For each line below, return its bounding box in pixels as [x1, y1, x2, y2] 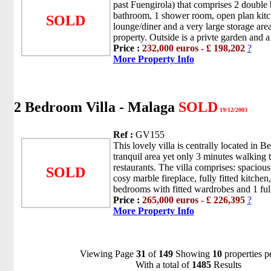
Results [211, 260, 241, 270]
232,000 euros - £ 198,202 [142, 43, 245, 54]
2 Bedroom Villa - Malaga [13, 99, 178, 116]
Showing [173, 249, 212, 259]
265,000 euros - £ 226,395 [142, 195, 245, 205]
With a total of [135, 260, 192, 270]
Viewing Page [80, 249, 136, 259]
